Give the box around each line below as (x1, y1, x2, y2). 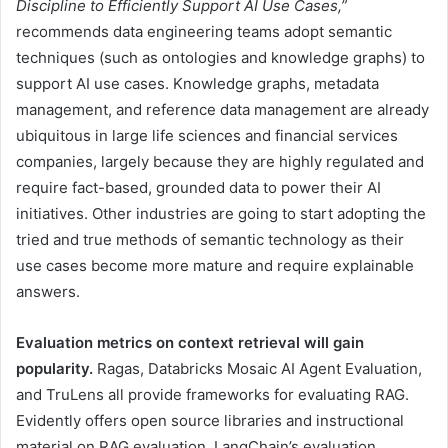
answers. (16, 282, 84, 302)
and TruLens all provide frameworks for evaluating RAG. (16, 385, 409, 405)
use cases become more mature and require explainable (16, 256, 414, 276)
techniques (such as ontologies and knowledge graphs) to (16, 48, 425, 68)
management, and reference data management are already (16, 100, 429, 120)
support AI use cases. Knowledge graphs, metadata (16, 74, 379, 94)
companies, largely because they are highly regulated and (16, 152, 424, 172)
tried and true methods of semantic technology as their (16, 230, 404, 250)
